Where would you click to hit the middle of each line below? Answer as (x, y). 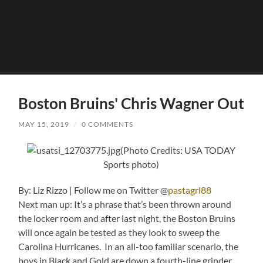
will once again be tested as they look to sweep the (119, 232)
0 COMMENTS (108, 124)
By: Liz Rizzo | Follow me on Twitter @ (93, 190)
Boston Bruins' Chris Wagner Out (131, 103)
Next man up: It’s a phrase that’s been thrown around (125, 204)
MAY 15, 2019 (44, 124)
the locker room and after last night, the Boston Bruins (127, 218)
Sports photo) (131, 164)
